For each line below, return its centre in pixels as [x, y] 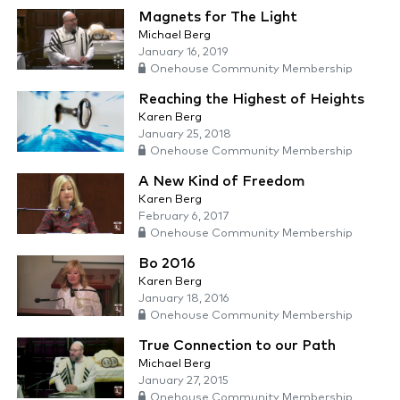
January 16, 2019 [183, 53]
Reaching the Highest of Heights [251, 100]
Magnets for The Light [218, 17]
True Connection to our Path [237, 346]
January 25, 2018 [185, 135]
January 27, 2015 [183, 381]
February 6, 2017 [183, 217]
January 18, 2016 [184, 299]
